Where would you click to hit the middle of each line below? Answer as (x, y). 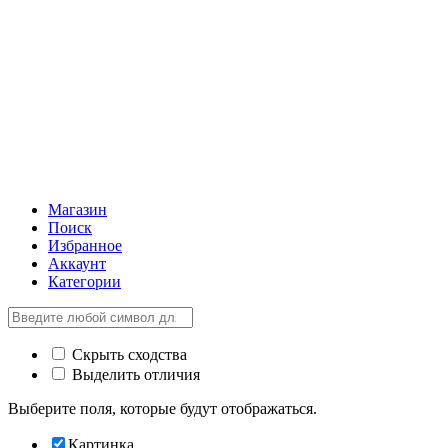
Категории (84, 282)
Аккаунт (77, 264)
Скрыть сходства (127, 355)
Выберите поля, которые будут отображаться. (162, 409)
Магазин (77, 210)
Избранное (85, 246)
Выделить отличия (134, 375)
